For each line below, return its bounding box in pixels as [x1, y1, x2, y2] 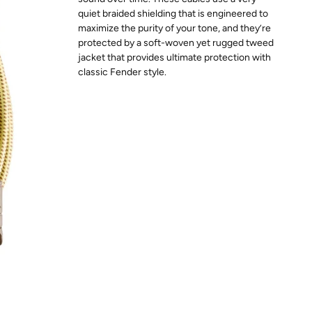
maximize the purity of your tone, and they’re [78, 22, 271, 34]
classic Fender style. [78, 65, 166, 78]
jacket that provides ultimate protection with [78, 51, 271, 63]
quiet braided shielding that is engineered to [78, 7, 268, 19]
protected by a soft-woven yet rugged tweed [78, 36, 274, 49]
